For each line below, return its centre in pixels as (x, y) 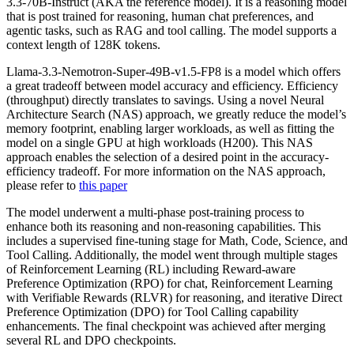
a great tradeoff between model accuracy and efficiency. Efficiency (172, 85)
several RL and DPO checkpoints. (91, 340)
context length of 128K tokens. (83, 44)
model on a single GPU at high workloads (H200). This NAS (160, 142)
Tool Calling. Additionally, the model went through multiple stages (172, 254)
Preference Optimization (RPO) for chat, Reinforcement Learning (169, 283)
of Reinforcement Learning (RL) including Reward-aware (151, 269)
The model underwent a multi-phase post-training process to (155, 212)
